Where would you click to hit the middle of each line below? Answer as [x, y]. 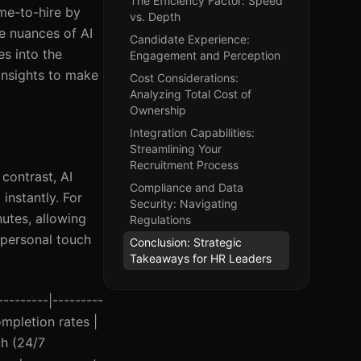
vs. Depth [155, 17]
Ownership [158, 110]
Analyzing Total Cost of [191, 94]
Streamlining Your [176, 149]
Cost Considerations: [184, 78]
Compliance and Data [187, 187]
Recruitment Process [184, 165]
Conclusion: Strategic [186, 242]
